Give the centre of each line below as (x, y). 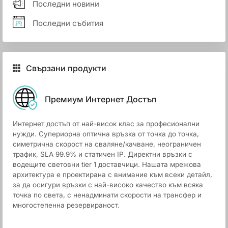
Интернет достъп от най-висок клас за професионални (106, 124)
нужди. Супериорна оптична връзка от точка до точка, (106, 134)
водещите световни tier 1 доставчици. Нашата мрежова (107, 164)
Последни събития (68, 23)
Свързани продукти (66, 68)
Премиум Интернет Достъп (101, 99)
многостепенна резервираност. (66, 205)
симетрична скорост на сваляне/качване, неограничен (107, 144)
